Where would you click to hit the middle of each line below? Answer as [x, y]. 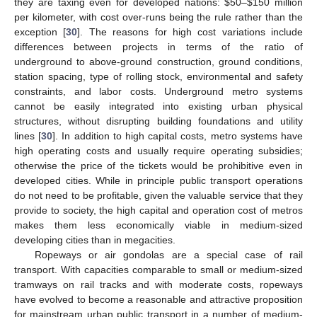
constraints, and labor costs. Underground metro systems [158, 92]
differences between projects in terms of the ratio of [158, 47]
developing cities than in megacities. [95, 240]
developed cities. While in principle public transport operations [158, 181]
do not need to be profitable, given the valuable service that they [158, 196]
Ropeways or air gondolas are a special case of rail [168, 255]
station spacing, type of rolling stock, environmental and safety [158, 77]
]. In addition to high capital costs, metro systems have [178, 136]
